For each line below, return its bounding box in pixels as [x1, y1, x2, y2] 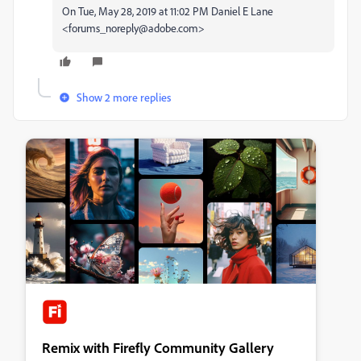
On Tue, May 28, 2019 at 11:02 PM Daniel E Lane [62, 4, 273, 18]
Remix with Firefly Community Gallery [42, 338, 274, 356]
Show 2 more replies [77, 90, 171, 104]
